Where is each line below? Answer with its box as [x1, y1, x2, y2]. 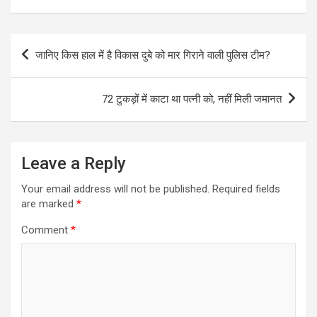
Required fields [212, 182, 280, 195]
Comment [21, 223, 71, 236]
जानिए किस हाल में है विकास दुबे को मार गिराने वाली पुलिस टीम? [35, 48, 270, 62]
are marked [21, 197, 76, 210]
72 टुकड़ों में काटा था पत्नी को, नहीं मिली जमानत [102, 92, 282, 105]
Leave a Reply [21, 153, 126, 173]
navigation [10, 56, 93, 77]
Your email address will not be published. [21, 182, 209, 195]
